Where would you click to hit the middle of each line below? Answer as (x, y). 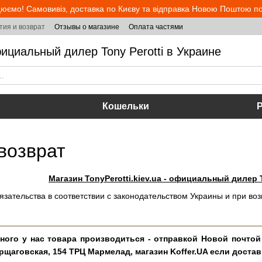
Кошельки (126, 106)
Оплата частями (156, 27)
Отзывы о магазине (87, 27)
